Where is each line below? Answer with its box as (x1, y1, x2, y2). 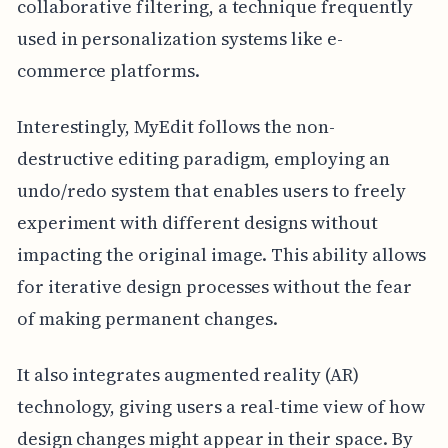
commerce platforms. (16, 58, 200, 84)
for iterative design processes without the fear (16, 274, 412, 300)
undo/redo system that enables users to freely (16, 178, 406, 204)
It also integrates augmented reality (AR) (16, 362, 359, 388)
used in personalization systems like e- (16, 26, 343, 52)
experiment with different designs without (16, 210, 378, 236)
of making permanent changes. (16, 306, 278, 332)
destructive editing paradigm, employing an (16, 146, 390, 172)
